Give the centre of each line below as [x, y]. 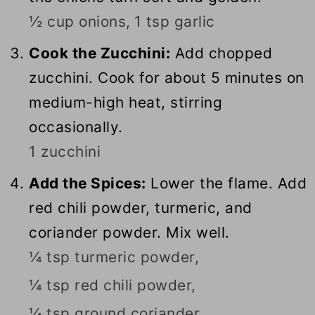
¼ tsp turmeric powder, [114, 257]
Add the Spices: [88, 184]
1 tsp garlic [174, 22]
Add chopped [221, 53]
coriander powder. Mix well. [129, 233]
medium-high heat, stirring [126, 103]
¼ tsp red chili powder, [112, 285]
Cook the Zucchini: [100, 53]
